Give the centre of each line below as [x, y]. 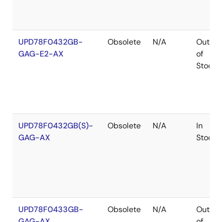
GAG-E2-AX [41, 54]
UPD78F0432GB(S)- [56, 126]
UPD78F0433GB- [51, 209]
